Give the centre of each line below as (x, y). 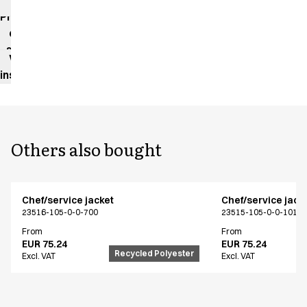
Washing (32, 59)
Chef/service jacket (68, 200)
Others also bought (86, 149)
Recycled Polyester (155, 254)
